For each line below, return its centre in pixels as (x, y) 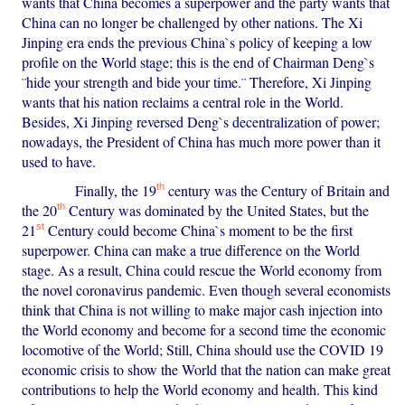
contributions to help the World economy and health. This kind (200, 390)
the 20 (40, 211)
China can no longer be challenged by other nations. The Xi (193, 23)
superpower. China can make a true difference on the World (191, 250)
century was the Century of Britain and (278, 191)
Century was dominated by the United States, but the (217, 211)
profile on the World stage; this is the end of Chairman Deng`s (198, 62)
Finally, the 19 (89, 191)
